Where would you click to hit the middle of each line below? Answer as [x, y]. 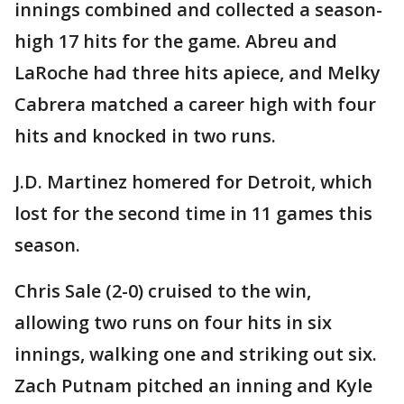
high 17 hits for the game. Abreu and [176, 41]
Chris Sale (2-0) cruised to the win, [163, 291]
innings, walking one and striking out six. [196, 354]
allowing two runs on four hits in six [173, 323]
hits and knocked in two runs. [145, 136]
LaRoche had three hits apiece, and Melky [197, 73]
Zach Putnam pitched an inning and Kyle [193, 386]
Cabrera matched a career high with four [195, 105]
